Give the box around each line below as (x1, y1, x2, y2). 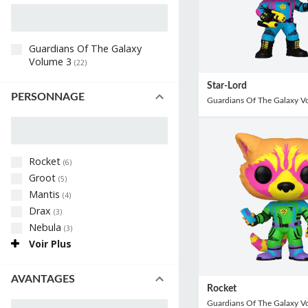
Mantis (29, 188, 63, 201)
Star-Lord (206, 80, 247, 91)
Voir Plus (29, 237, 71, 251)
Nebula (29, 221, 64, 234)
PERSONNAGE (11, 91, 85, 102)
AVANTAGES (11, 273, 75, 285)
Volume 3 (29, 55, 74, 69)
